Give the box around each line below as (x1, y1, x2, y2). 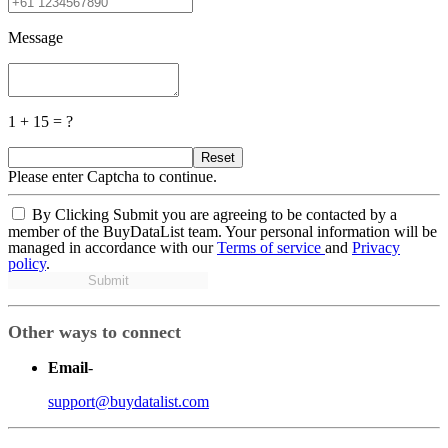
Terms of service (217, 238, 325, 256)
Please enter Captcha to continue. (8, 167, 217, 185)
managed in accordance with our (8, 238, 217, 256)
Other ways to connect (8, 321, 181, 342)
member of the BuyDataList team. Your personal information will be (8, 222, 437, 240)
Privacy (352, 238, 400, 256)
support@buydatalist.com (48, 392, 209, 410)
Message (8, 28, 63, 46)
